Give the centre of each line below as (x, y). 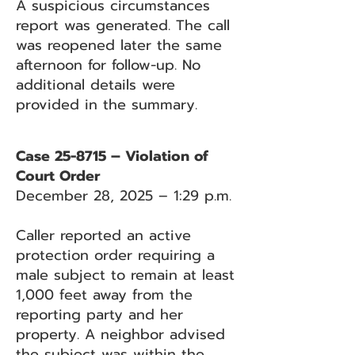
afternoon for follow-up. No (108, 65)
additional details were (95, 85)
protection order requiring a (115, 255)
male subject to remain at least (125, 275)
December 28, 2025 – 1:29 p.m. (124, 196)
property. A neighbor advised (120, 334)
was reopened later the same (119, 45)
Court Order (58, 176)
